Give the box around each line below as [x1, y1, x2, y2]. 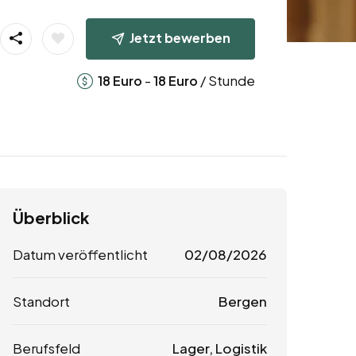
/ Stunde [197, 71, 255, 89]
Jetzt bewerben [129, 29, 230, 46]
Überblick [13, 207, 89, 228]
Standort [13, 292, 70, 311]
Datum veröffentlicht [13, 246, 148, 264]
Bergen [218, 292, 267, 311]
